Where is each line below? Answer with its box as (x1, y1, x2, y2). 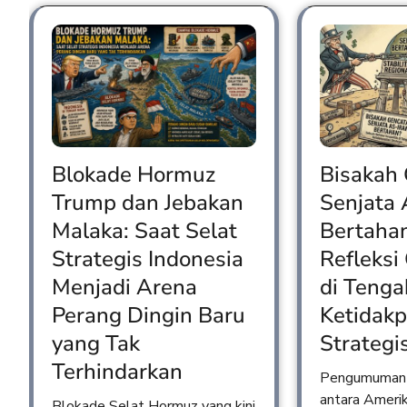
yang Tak (52, 328, 140, 358)
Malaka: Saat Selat (52, 215, 237, 245)
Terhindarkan (52, 356, 183, 386)
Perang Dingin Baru (52, 300, 245, 330)
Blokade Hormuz (52, 159, 215, 189)
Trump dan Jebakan (52, 187, 243, 217)
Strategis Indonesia (52, 243, 243, 273)
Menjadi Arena (52, 272, 197, 302)
